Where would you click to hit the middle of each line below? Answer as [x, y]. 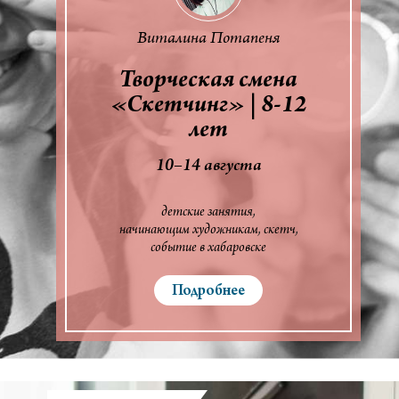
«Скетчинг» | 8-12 [208, 106]
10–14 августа [208, 166]
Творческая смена [208, 81]
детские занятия [207, 212]
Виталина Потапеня [208, 39]
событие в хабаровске [208, 248]
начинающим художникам [188, 230]
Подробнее [208, 292]
